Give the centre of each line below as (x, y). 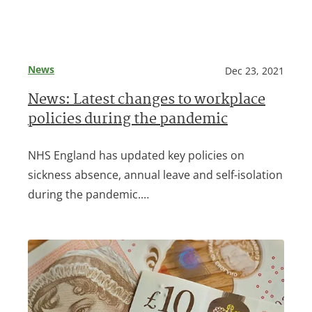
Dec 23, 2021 (255, 70)
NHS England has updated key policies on (136, 155)
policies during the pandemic (128, 120)
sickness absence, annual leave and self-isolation (155, 174)
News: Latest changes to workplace (147, 100)
